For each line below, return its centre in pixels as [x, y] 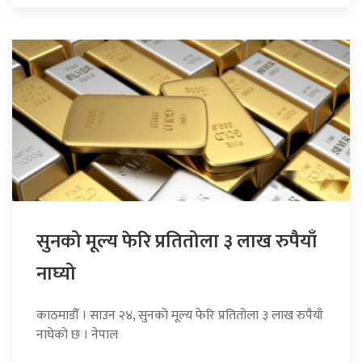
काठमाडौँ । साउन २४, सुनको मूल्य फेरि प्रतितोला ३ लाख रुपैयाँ [180, 315]
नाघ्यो [56, 274]
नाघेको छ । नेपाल [77, 335]
